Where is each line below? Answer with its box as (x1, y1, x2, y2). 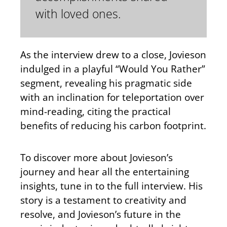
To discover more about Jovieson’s (20, 150, 173, 164)
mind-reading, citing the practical (20, 104, 171, 119)
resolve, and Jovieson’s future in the (20, 207, 181, 221)
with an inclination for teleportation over (20, 90, 204, 104)
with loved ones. (35, 6, 121, 22)
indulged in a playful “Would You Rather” (20, 62, 205, 76)
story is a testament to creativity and (20, 193, 186, 207)
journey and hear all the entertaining (20, 164, 189, 178)
